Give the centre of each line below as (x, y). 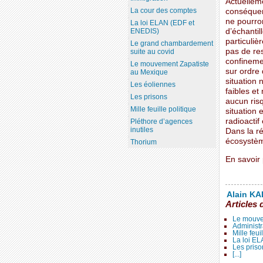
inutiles (141, 130)
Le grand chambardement (171, 44)
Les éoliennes (153, 85)
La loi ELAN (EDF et (162, 23)
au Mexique (149, 73)
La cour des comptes (163, 11)
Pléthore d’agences (161, 122)
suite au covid (152, 52)
